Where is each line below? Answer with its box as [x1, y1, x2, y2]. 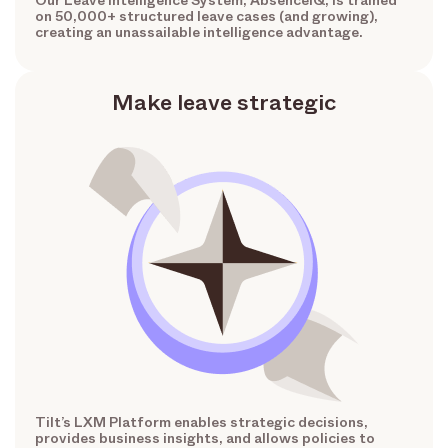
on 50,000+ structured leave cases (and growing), [35, 7, 378, 25]
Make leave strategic [112, 88, 336, 116]
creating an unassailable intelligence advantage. [35, 23, 363, 41]
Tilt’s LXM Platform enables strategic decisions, [35, 413, 368, 431]
